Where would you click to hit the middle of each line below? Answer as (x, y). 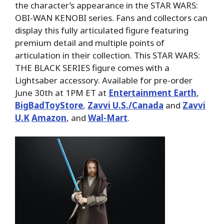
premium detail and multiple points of (90, 42)
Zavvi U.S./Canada (125, 105)
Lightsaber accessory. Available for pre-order (104, 80)
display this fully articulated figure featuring (102, 30)
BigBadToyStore (49, 105)
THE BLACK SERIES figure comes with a (92, 67)
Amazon (49, 117)
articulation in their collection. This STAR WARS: (107, 55)
